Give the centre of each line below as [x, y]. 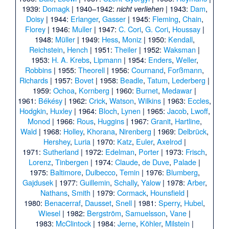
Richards [34, 80]
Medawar [177, 90]
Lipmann [107, 59]
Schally [125, 182]
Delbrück [192, 131]
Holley [73, 131]
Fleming [165, 18]
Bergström [104, 213]
